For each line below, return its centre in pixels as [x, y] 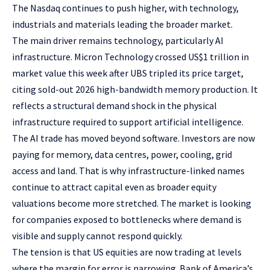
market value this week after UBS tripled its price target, [128, 73]
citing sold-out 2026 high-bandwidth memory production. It [135, 89]
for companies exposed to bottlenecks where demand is [127, 220]
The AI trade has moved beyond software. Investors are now [133, 138]
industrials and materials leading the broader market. [122, 24]
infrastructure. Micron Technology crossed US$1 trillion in [130, 57]
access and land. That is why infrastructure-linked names [128, 171]
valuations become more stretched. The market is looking [132, 203]
